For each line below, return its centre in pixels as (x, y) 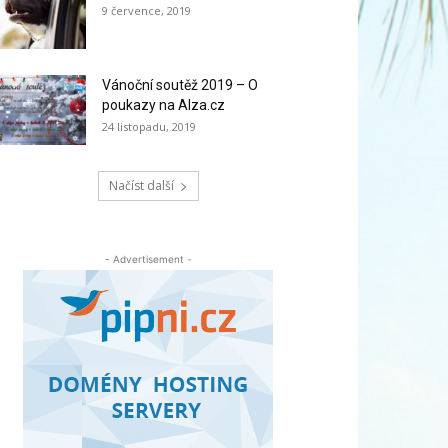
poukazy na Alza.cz (163, 105)
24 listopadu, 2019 (149, 126)
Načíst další (141, 185)
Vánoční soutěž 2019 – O (180, 85)
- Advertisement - (148, 259)
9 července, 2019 (146, 10)
